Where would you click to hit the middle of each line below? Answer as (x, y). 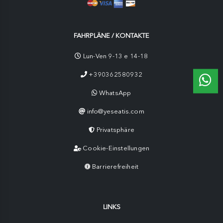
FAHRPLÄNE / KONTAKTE (111, 36)
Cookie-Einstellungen (116, 148)
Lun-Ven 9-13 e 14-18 (115, 56)
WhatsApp (115, 93)
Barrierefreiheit (115, 167)
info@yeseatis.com (115, 111)
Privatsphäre (115, 130)
